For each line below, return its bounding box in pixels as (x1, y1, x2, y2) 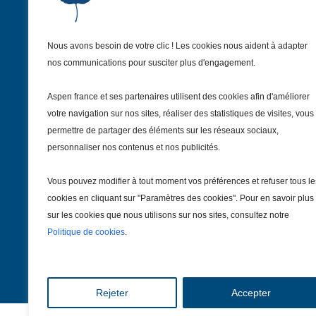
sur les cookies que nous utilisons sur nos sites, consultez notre (47, 210, 289, 220)
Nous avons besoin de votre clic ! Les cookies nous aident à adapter (47, 41, 308, 51)
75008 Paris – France (95, 82, 217, 97)
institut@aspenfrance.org (95, 111, 236, 126)
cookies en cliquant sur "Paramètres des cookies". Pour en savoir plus (47, 193, 314, 203)
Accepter (231, 287, 271, 298)
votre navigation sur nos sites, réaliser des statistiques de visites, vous (47, 109, 314, 119)
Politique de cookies (47, 227, 125, 237)
